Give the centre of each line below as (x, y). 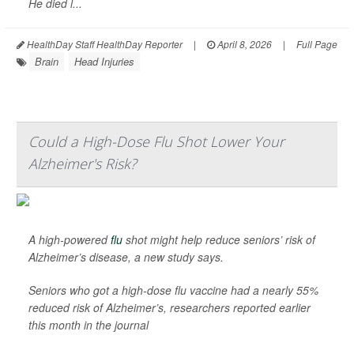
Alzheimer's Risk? (83, 164)
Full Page (317, 44)
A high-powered (70, 239)
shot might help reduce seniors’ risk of (219, 239)
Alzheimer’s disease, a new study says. (126, 257)
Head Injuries (104, 61)
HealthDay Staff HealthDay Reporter (104, 44)
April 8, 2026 (243, 44)
